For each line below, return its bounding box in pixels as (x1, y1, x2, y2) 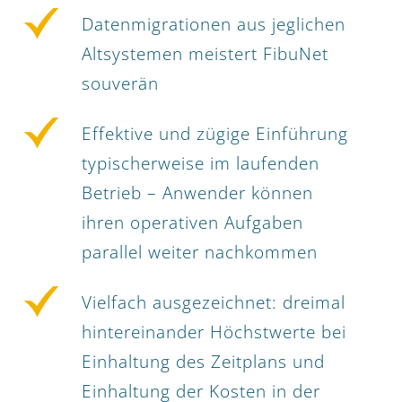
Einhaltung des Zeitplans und (82, 350, 325, 374)
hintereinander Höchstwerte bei (82, 320, 346, 345)
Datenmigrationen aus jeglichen (82, 13, 345, 37)
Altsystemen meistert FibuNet (82, 42, 328, 66)
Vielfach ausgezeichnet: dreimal (82, 291, 345, 315)
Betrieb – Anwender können (82, 181, 313, 205)
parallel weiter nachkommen (82, 240, 318, 265)
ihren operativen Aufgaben (82, 211, 303, 235)
